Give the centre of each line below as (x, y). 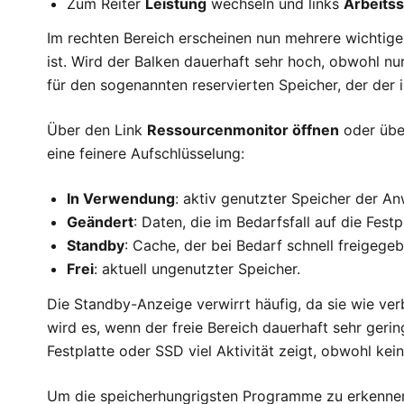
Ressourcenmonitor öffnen (243, 130)
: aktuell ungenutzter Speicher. (197, 269)
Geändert (101, 222)
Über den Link (97, 130)
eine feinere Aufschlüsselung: (146, 154)
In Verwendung (121, 199)
